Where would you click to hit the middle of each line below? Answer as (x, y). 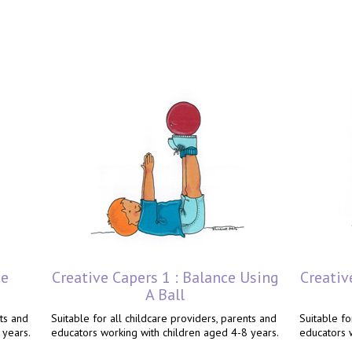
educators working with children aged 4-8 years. (165, 332)
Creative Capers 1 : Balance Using (165, 277)
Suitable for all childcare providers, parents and (164, 318)
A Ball (165, 295)
